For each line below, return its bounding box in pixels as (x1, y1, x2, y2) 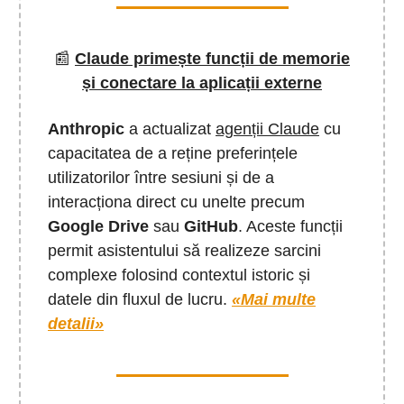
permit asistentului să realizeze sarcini (48, 241, 321, 260)
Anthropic (48, 119, 124, 138)
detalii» (48, 314, 104, 333)
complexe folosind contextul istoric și (48, 265, 310, 284)
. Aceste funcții (238, 216, 343, 235)
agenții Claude (216, 119, 319, 138)
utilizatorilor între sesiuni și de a (48, 168, 274, 187)
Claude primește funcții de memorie (75, 49, 350, 68)
